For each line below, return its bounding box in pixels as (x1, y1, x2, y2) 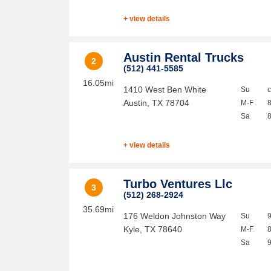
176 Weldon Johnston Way (123, 211, 226, 221)
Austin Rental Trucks (123, 51, 244, 64)
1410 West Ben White (123, 85, 207, 94)
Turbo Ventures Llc (123, 177, 233, 191)
